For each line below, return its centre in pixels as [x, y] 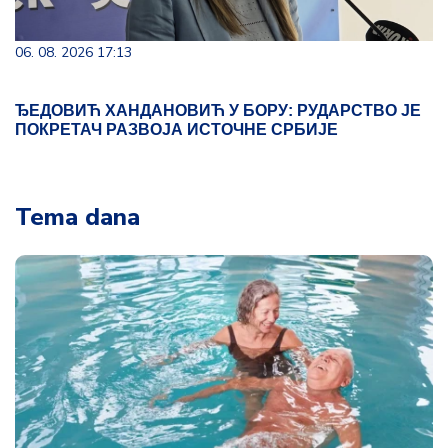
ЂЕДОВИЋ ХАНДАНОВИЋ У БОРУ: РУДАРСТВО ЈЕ [218, 110]
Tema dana [77, 217]
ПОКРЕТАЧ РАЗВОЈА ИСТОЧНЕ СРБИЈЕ [176, 129]
